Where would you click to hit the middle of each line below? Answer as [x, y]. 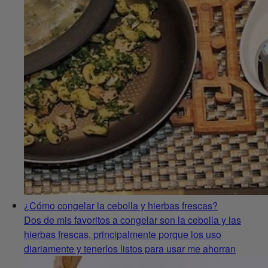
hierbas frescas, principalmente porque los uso [123, 234]
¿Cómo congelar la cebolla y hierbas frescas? [121, 205]
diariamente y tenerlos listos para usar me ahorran [130, 248]
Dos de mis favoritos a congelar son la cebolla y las [133, 220]
